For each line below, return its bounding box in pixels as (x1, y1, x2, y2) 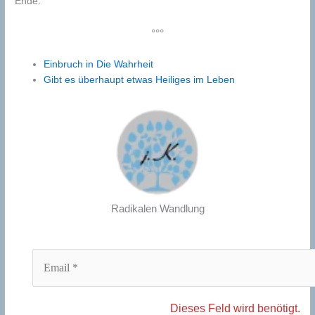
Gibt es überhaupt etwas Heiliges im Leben (44, 75, 236, 86)
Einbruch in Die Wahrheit (44, 59, 154, 70)
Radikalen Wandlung (110, 202, 205, 214)
